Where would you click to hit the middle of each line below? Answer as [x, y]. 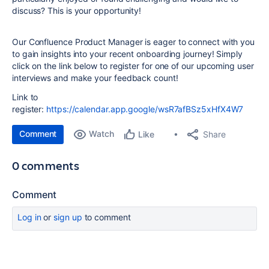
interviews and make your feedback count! [96, 78]
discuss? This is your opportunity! [77, 11]
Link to [25, 97]
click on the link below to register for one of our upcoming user [133, 66]
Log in [29, 217]
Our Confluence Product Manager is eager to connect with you [134, 42]
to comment [106, 217]
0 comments [46, 165]
